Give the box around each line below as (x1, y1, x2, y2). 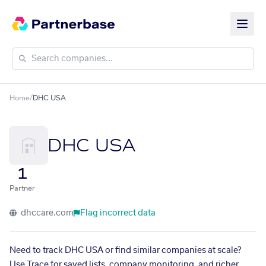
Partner (9, 185, 35, 192)
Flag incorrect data (80, 209, 156, 217)
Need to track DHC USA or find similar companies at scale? (9, 246, 241, 255)
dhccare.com (19, 209, 74, 217)
